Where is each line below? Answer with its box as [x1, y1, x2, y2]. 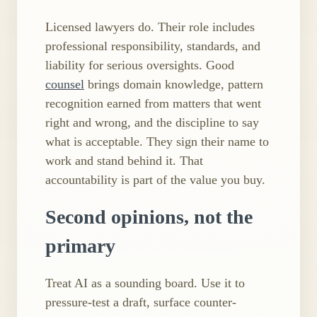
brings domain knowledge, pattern [84, 76, 263, 91]
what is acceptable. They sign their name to [45, 134, 269, 149]
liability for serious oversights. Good [45, 57, 234, 72]
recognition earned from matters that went [45, 96, 261, 110]
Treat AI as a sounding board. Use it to [45, 275, 245, 290]
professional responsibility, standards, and [45, 38, 260, 53]
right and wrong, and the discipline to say [45, 115, 259, 129]
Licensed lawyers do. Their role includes [45, 19, 255, 34]
